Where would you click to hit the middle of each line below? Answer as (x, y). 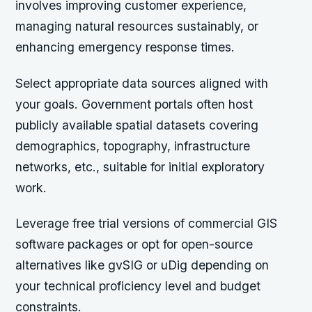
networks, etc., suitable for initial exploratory (140, 166)
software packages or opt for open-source (134, 244)
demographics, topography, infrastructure (133, 146)
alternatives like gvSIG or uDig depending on (142, 265)
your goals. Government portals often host (134, 104)
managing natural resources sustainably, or (137, 26)
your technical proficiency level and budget (138, 286)
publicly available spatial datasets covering (137, 125)
